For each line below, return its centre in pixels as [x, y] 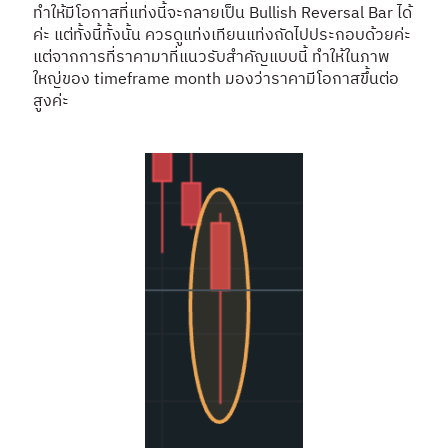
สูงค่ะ [51, 101]
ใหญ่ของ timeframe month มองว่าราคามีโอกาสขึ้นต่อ [216, 79]
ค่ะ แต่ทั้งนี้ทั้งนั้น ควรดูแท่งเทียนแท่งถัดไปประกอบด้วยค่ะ [222, 35]
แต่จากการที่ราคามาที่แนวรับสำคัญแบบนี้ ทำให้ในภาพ [211, 57]
